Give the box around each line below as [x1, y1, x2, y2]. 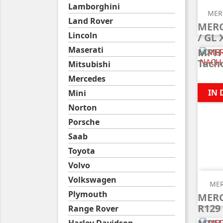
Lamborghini [68, 1, 120, 12]
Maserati [68, 44, 104, 55]
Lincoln [68, 30, 98, 41]
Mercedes [68, 73, 106, 84]
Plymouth [68, 189, 108, 200]
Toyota [68, 145, 95, 156]
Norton [68, 102, 97, 113]
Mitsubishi [68, 59, 111, 70]
